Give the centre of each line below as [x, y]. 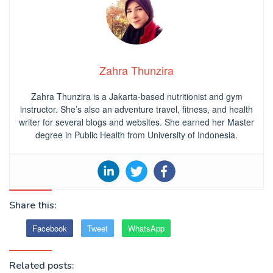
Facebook [50, 229]
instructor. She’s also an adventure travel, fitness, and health [136, 109]
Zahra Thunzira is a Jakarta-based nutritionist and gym [136, 97]
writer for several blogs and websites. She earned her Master [136, 122]
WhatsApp [146, 229]
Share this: [33, 206]
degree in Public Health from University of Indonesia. [136, 135]
